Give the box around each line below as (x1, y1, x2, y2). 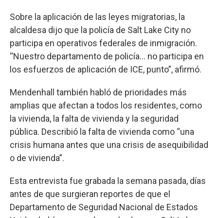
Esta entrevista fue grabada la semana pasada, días (10, 175, 206, 186)
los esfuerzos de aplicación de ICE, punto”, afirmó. (10, 64, 201, 74)
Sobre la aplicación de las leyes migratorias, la (10, 11, 185, 22)
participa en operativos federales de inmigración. (10, 37, 197, 48)
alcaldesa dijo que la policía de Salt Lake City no (10, 24, 191, 35)
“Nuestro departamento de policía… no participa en (10, 51, 204, 61)
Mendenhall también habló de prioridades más (10, 87, 187, 97)
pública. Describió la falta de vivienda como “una (10, 126, 194, 137)
